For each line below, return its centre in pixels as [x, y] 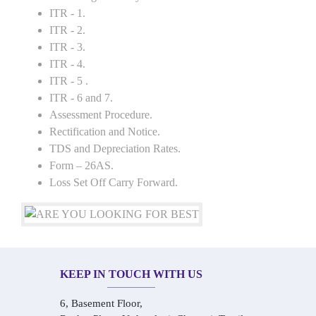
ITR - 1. [67, 13]
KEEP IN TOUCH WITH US [131, 274]
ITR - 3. [67, 47]
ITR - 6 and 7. [81, 98]
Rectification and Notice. [105, 132]
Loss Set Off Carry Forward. [114, 182]
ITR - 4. [67, 64]
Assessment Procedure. [101, 115]
